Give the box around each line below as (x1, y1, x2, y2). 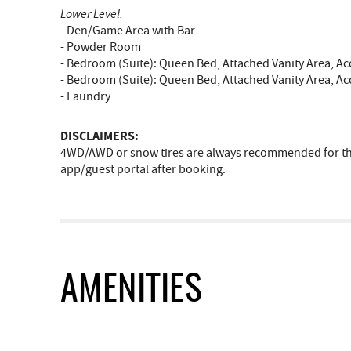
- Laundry (60, 88, 110, 104)
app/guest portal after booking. (60, 161, 226, 177)
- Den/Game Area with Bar (60, 22, 195, 38)
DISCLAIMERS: (60, 127, 139, 144)
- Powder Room (60, 38, 141, 55)
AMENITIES (60, 272, 203, 309)
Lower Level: (60, 5, 123, 22)
